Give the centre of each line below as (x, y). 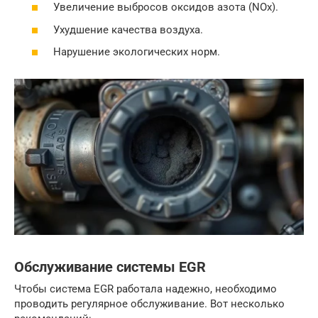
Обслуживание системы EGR (110, 268)
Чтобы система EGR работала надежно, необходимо (146, 289)
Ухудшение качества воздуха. (128, 29)
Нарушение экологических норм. (137, 52)
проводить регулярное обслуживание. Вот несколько (149, 303)
